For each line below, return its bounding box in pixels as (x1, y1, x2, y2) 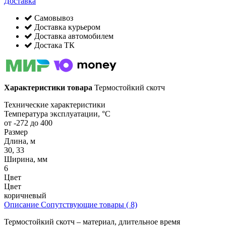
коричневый (4, 191, 46, 200)
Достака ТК (32, 41, 75, 50)
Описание (4, 200, 41, 209)
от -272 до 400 (4, 119, 52, 128)
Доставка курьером (32, 23, 100, 32)
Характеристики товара (4, 83, 92, 92)
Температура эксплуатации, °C (4, 109, 110, 119)
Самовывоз (32, 14, 73, 23)
